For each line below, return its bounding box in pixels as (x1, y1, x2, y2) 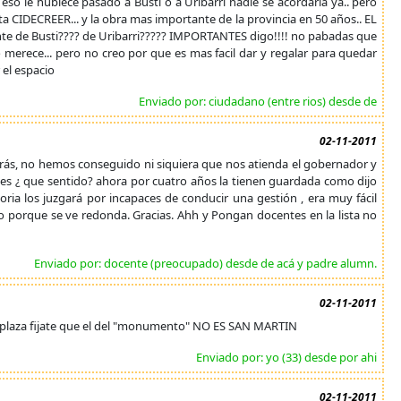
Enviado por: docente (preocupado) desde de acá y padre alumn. (34, 255, 378, 271)
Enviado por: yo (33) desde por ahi (196, 349, 378, 365)
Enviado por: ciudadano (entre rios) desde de (139, 93, 378, 109)
